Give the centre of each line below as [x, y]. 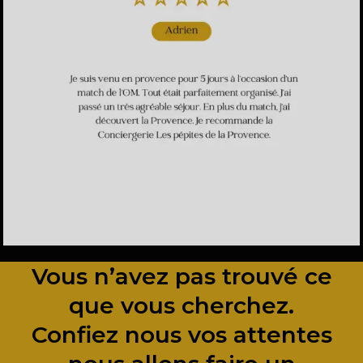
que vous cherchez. [181, 306]
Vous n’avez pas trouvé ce [181, 277]
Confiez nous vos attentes [181, 335]
